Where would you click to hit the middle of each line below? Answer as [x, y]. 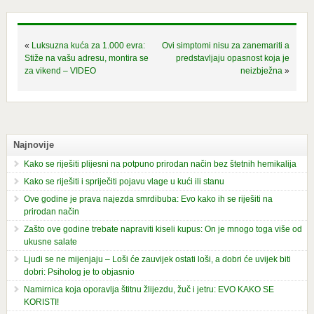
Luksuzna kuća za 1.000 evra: [88, 45]
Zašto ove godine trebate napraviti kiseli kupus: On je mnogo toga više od [163, 229]
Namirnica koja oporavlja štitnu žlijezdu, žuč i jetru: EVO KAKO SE [149, 289]
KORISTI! [41, 302]
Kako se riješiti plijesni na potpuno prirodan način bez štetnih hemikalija [160, 164]
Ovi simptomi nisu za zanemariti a [226, 45]
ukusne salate [50, 241]
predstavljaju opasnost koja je [233, 58]
